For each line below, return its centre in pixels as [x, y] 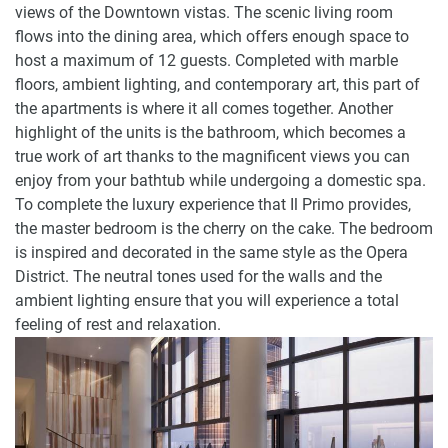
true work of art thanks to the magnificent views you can [212, 157]
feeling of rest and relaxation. [118, 325]
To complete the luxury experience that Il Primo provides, [213, 205]
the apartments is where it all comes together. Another [204, 109]
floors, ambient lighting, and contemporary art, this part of [217, 85]
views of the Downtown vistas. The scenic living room [204, 13]
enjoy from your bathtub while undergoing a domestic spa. [220, 181]
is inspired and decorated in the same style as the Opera [211, 253]
